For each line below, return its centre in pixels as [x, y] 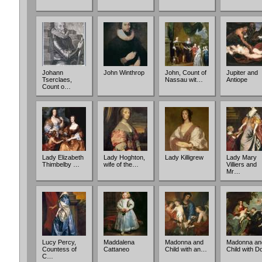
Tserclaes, [57, 80]
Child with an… [186, 249]
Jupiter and [242, 73]
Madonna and [184, 242]
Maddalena [119, 242]
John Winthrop [124, 73]
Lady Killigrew [184, 157]
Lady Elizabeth [63, 157]
